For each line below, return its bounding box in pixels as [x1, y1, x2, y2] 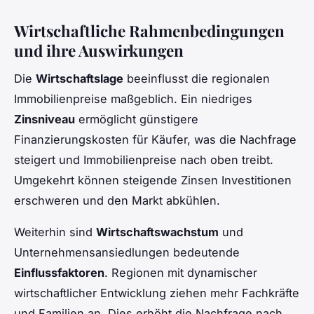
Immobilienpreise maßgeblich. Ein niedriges [14, 92, 252, 107]
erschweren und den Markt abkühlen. [14, 193, 220, 208]
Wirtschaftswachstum [96, 225, 219, 240]
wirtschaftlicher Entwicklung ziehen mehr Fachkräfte [14, 286, 299, 301]
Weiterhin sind [14, 225, 96, 240]
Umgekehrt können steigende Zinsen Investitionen [14, 173, 292, 188]
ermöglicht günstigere [75, 112, 198, 127]
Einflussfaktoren [14, 266, 104, 280]
